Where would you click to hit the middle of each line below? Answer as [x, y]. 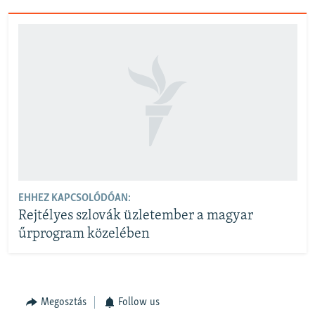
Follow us [139, 302]
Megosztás [63, 302]
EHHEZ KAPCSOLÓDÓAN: [74, 199]
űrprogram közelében [84, 234]
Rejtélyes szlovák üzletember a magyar [135, 216]
